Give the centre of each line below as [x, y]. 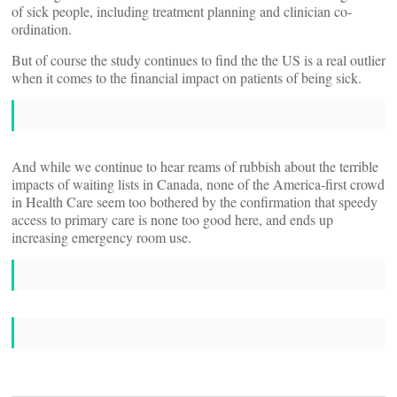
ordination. [42, 29]
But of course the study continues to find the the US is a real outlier [198, 60]
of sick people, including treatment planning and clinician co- [182, 11]
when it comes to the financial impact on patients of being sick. [187, 78]
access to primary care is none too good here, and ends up [172, 219]
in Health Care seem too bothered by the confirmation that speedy [195, 202]
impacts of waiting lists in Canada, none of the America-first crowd [198, 184]
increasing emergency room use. [101, 237]
